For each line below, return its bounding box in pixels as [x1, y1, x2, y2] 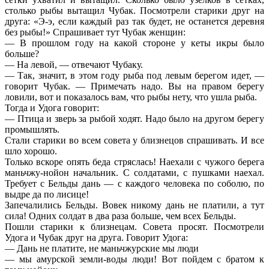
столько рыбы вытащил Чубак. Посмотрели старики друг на [5, 5, 264, 16]
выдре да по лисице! [5, 189, 89, 199]
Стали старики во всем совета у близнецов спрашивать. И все [5, 134, 264, 145]
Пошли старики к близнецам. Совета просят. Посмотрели [5, 221, 264, 232]
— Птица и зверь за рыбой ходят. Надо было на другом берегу [5, 113, 264, 124]
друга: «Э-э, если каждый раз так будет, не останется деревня [5, 16, 264, 26]
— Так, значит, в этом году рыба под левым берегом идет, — [5, 70, 264, 80]
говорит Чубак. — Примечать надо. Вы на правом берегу [5, 80, 264, 91]
